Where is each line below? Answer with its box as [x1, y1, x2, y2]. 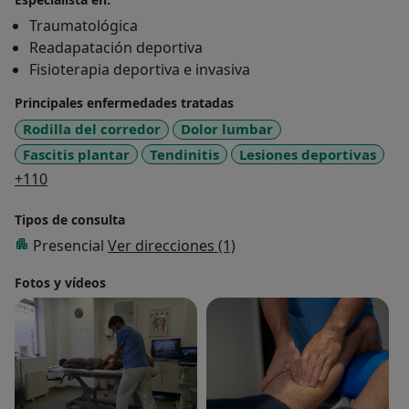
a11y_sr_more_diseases [47, 168, 208, 189]
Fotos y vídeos [15, 274, 106, 292]
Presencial [33, 236, 108, 257]
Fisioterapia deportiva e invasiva [29, 59, 250, 80]
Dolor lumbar [181, 120, 273, 139]
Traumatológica [29, 16, 138, 37]
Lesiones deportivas [239, 144, 376, 163]
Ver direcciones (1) [108, 236, 236, 257]
